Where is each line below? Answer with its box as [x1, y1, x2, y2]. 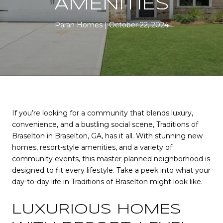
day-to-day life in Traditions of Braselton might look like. [12, 177, 203, 186]
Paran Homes [54, 20, 103, 29]
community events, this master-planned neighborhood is [12, 154, 210, 163]
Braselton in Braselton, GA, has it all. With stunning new [12, 131, 203, 140]
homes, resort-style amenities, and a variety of [12, 143, 172, 152]
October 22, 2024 [109, 20, 169, 29]
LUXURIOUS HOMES [12, 203, 181, 217]
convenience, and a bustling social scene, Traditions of [12, 120, 198, 129]
